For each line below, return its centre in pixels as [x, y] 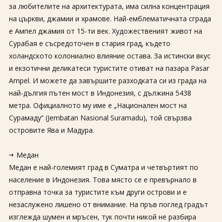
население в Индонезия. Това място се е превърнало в [103, 180]
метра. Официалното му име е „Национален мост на [98, 105]
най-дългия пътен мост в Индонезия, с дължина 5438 [100, 93]
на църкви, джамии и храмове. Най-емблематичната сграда [110, 19]
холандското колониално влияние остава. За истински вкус [110, 56]
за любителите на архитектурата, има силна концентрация [109, 6]
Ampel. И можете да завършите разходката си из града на [108, 81]
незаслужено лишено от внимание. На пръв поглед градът [108, 204]
